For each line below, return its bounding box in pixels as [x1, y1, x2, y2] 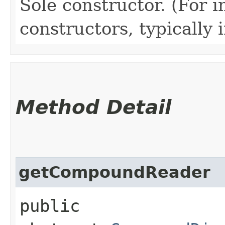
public [20, 195, 80, 216]
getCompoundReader [19, 163, 210, 181]
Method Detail [16, 95, 171, 119]
